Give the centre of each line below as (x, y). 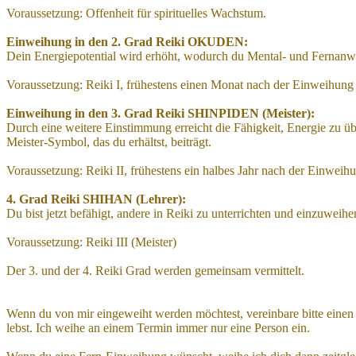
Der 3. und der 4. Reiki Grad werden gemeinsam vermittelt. (155, 270)
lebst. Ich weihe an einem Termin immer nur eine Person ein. (158, 327)
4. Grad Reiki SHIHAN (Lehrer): (96, 199)
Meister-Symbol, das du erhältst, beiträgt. (109, 141)
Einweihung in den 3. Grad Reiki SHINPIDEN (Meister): (161, 113)
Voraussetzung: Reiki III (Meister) (91, 242)
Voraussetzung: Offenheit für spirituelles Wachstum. (136, 13)
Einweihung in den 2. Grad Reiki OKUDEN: (127, 41)
